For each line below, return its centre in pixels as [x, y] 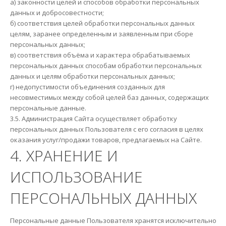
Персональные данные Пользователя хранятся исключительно [113, 220]
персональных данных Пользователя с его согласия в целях [106, 129]
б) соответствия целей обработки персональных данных [102, 23]
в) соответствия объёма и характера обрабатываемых [100, 55]
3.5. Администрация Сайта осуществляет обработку [93, 118]
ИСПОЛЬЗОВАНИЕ [76, 177]
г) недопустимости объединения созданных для [87, 87]
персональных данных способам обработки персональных [106, 65]
